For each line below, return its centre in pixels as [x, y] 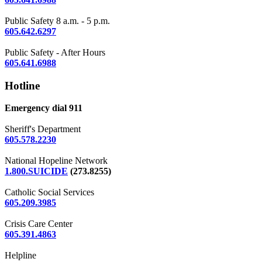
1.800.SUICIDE [36, 171]
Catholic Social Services [49, 192]
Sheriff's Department [43, 129]
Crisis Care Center [39, 224]
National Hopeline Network [56, 161]
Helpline [20, 256]
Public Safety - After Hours [55, 52]
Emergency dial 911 [44, 108]
